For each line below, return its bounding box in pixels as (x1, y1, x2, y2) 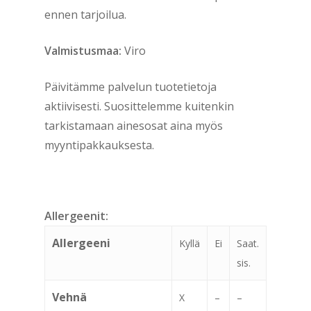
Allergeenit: (44, 208, 108, 224)
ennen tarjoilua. (44, 7, 126, 22)
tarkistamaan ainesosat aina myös (44, 118, 223, 133)
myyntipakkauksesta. (44, 137, 154, 153)
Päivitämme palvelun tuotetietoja (44, 79, 217, 94)
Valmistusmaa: (44, 43, 121, 58)
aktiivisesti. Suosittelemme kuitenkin (44, 99, 234, 114)
